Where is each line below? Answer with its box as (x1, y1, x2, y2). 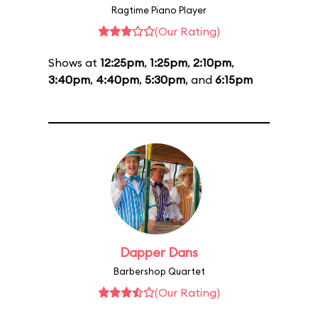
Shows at (48, 55, 100, 70)
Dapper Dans (120, 244, 198, 261)
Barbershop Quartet (113, 265, 205, 277)
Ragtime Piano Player (111, 4, 207, 16)
